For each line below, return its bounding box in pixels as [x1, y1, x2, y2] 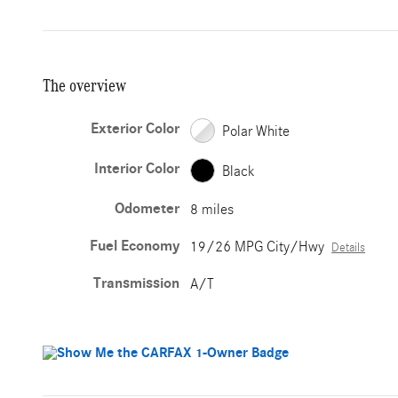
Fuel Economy [90, 237, 180, 255]
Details [331, 241, 366, 255]
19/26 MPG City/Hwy [190, 238, 325, 255]
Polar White [222, 122, 291, 139]
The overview [43, 76, 126, 95]
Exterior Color [91, 120, 180, 138]
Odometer [115, 200, 180, 218]
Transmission [93, 275, 180, 292]
